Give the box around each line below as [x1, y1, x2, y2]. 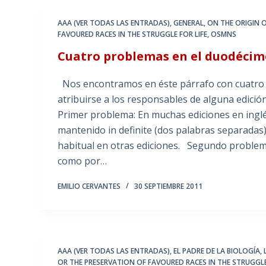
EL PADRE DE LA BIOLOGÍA [173, 246, 261, 256]
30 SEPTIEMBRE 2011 [134, 181, 203, 192]
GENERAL [173, 18, 204, 28]
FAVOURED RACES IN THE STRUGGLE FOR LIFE [58, 29, 208, 40]
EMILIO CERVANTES [58, 181, 121, 192]
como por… [58, 154, 107, 168]
